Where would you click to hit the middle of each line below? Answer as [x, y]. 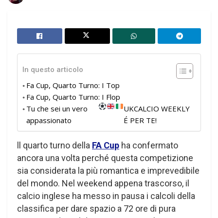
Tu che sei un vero [57, 108]
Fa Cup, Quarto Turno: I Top [73, 85]
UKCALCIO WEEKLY [156, 108]
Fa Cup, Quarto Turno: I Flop [73, 97]
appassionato [49, 120]
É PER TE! [140, 120]
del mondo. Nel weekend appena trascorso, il [103, 183]
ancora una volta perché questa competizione [105, 158]
